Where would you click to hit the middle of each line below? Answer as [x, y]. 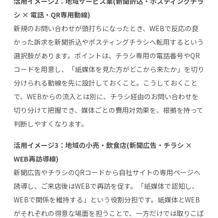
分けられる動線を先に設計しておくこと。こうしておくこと [106, 82]
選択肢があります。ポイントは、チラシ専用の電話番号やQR [107, 55]
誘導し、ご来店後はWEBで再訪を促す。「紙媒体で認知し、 [106, 186]
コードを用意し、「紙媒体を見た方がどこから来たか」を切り [109, 69]
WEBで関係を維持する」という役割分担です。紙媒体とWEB [107, 199]
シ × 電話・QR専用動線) [52, 14]
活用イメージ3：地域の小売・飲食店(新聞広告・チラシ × [103, 145]
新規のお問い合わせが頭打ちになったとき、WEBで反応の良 [106, 28]
